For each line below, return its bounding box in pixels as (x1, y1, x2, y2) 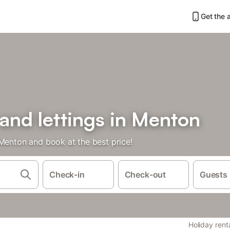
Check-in (49, 169, 85, 180)
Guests (200, 169, 227, 180)
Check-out (124, 169, 166, 180)
